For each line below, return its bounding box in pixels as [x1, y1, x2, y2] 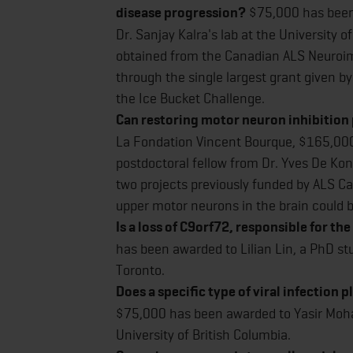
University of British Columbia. [116, 326, 291, 344]
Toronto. [116, 262, 165, 279]
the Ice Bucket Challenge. [116, 90, 265, 107]
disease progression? [116, 4, 246, 22]
